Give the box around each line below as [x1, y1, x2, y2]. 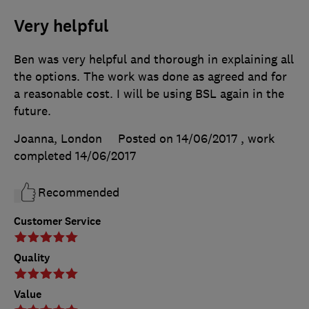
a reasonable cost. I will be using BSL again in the [14, 86, 284, 102]
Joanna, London [14, 131, 102, 147]
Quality [14, 250, 50, 266]
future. [14, 103, 51, 119]
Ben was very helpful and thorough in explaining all [14, 52, 294, 68]
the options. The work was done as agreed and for [14, 69, 287, 85]
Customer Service [14, 214, 101, 229]
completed [14, 148, 75, 164]
